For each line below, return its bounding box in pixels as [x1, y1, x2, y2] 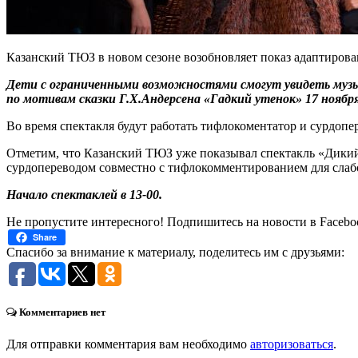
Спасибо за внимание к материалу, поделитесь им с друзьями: [6, 245, 344, 260]
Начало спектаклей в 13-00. [6, 188, 162, 202]
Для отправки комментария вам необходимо [6, 336, 250, 351]
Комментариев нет [17, 306, 105, 319]
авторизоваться [250, 336, 333, 351]
